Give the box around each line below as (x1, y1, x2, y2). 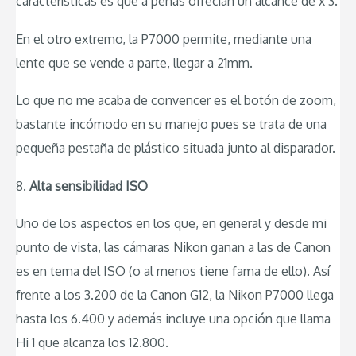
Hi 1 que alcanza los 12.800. (16, 335, 168, 351)
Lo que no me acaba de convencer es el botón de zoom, (16, 92, 336, 109)
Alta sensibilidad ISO (29, 177, 148, 194)
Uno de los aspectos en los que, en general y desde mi (16, 215, 327, 232)
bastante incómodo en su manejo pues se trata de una (16, 116, 327, 133)
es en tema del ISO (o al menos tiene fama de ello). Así (16, 263, 330, 280)
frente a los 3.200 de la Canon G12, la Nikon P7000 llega (16, 287, 334, 304)
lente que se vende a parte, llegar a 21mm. (16, 54, 253, 71)
